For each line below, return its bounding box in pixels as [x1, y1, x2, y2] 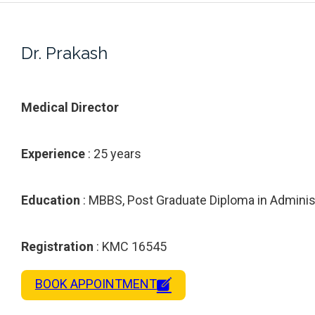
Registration [21, 239, 94, 255]
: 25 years [85, 146, 141, 162]
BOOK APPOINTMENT [34, 276, 157, 292]
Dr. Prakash [21, 43, 108, 64]
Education [21, 193, 80, 208]
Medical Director [21, 100, 119, 115]
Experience [21, 146, 85, 162]
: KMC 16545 [94, 239, 167, 255]
